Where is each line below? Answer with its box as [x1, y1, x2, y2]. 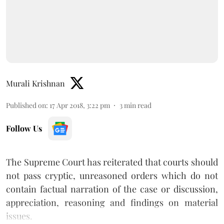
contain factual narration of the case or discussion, [6, 182, 218, 195]
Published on [6, 100, 46, 110]
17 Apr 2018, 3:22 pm [49, 100, 110, 110]
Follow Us [6, 122, 42, 133]
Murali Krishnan [6, 77, 65, 88]
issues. [6, 209, 32, 222]
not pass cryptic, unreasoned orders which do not [6, 169, 218, 181]
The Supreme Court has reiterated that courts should [6, 155, 218, 168]
